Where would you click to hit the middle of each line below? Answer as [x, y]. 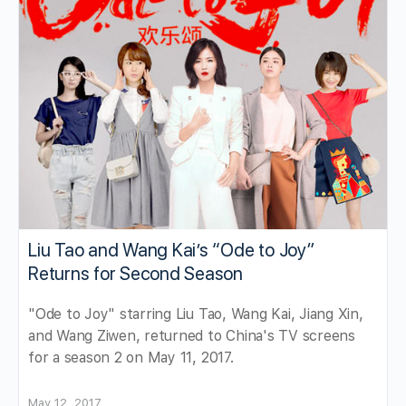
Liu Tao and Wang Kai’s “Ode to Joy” [171, 251]
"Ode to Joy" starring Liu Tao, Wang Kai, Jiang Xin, [196, 314]
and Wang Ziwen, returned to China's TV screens [192, 336]
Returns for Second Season [135, 274]
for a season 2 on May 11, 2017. [131, 358]
